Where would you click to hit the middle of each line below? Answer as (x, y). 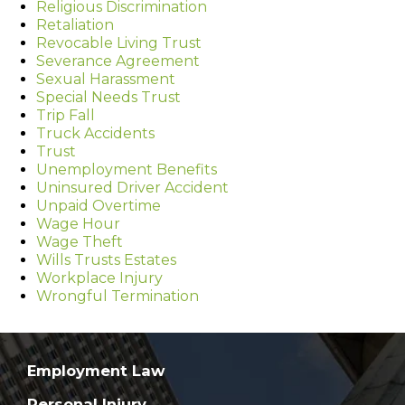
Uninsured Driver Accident (132, 187)
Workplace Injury (99, 278)
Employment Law (96, 371)
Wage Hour (78, 223)
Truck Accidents (95, 133)
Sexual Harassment (106, 79)
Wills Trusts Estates (106, 259)
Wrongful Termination (118, 296)
